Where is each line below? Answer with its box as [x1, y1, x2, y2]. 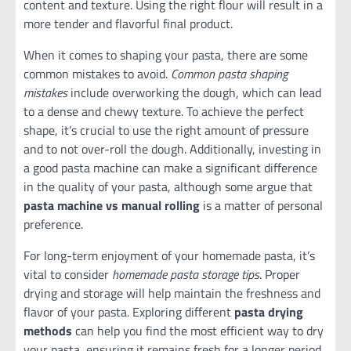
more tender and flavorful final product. [24, 13, 233, 33]
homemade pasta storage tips [112, 264, 259, 284]
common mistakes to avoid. [24, 63, 171, 83]
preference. [24, 214, 83, 233]
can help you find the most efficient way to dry [72, 320, 324, 340]
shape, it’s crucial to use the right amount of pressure [24, 120, 309, 139]
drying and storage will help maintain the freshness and [24, 283, 320, 302]
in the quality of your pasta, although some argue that [24, 176, 313, 196]
